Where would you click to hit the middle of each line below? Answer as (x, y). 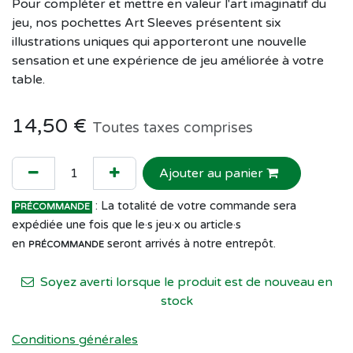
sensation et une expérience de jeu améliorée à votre (168, 60)
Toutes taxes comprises (173, 127)
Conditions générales (75, 339)
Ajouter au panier (213, 173)
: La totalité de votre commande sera (194, 205)
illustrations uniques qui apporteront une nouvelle (159, 41)
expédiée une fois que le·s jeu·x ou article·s (126, 224)
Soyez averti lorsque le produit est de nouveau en (184, 282)
